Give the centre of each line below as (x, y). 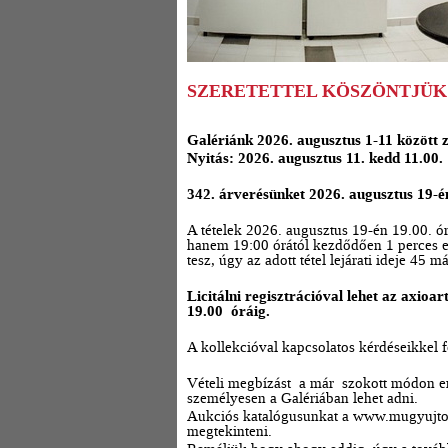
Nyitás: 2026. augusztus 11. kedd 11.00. (315, 158)
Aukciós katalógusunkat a (270, 416)
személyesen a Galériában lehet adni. (302, 398)
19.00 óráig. (228, 311)
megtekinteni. (229, 431)
